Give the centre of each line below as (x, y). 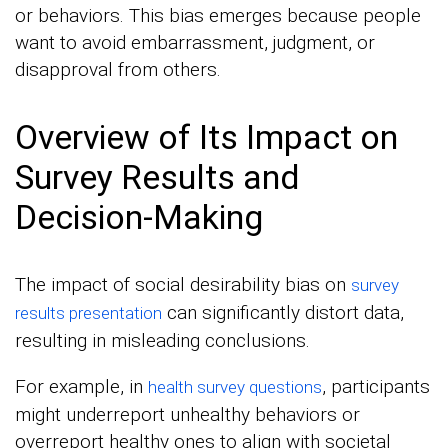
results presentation (88, 313)
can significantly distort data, (283, 313)
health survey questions (235, 387)
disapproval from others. (118, 70)
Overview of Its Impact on (206, 137)
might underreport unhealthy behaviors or (187, 415)
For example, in (81, 387)
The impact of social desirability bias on (183, 285)
